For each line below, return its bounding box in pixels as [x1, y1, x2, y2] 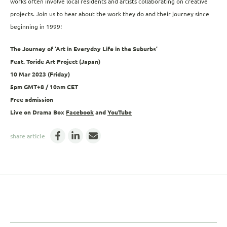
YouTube [107, 109, 132, 116]
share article [10, 132, 45, 139]
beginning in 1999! [10, 23, 63, 30]
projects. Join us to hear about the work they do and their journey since [10, 10, 209, 17]
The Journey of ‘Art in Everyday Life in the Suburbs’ [10, 46, 158, 53]
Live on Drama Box [10, 109, 66, 116]
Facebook [66, 109, 94, 116]
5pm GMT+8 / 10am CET [10, 84, 78, 91]
